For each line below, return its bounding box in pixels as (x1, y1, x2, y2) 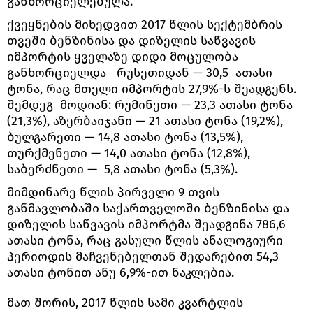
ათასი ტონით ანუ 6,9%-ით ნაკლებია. (7, 264, 234, 280)
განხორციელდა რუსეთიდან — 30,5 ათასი (7, 64, 272, 80)
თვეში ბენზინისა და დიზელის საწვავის (7, 32, 259, 48)
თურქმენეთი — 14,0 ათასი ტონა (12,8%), (7, 145, 250, 161)
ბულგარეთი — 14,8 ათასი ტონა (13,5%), (7, 129, 243, 145)
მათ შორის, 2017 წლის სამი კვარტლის (7, 294, 243, 310)
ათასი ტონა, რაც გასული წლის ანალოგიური (7, 232, 283, 248)
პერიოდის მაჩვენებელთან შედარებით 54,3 (7, 248, 279, 264)
